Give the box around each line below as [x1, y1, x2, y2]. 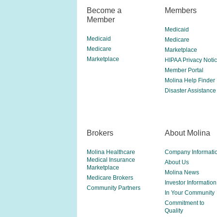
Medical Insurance [87, 156, 135, 163]
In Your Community [164, 189, 215, 196]
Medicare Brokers [87, 174, 133, 181]
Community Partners [87, 185, 140, 191]
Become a [87, 6, 122, 15]
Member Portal [164, 67, 203, 74]
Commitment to [164, 200, 204, 206]
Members [164, 6, 197, 15]
